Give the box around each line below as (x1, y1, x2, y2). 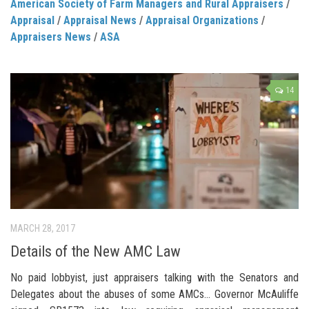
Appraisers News (10, 30, 91, 44)
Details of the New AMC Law (10, 242, 181, 260)
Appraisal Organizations (146, 14, 259, 28)
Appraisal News (63, 14, 137, 28)
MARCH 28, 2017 (10, 223, 75, 235)
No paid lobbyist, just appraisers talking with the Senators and (10, 270, 299, 284)
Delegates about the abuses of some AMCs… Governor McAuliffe (10, 287, 299, 301)
